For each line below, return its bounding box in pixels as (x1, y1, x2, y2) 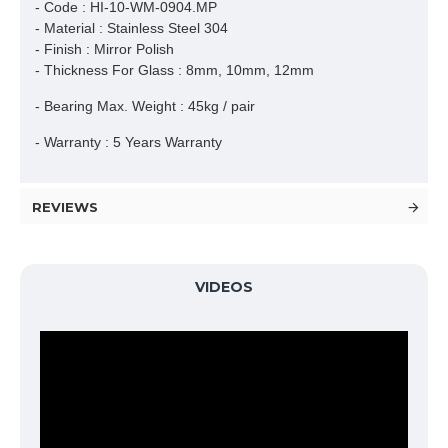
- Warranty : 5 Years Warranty (35, 134, 222, 150)
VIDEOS (195, 278, 253, 296)
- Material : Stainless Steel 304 (35, 20, 232, 36)
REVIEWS (32, 199, 98, 215)
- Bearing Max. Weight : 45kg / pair (35, 98, 259, 114)
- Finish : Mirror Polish (35, 41, 174, 57)
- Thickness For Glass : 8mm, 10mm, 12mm (35, 62, 314, 78)
